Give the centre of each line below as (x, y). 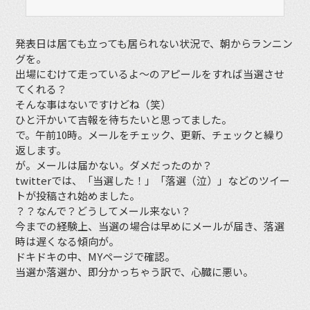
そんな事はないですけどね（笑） (93, 104)
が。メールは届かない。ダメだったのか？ (114, 165)
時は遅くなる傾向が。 (67, 241)
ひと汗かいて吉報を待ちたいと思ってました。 (124, 120)
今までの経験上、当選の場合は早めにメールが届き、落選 (150, 226)
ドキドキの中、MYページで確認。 (95, 257)
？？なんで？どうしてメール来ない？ (103, 211)
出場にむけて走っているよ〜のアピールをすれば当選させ (150, 74)
